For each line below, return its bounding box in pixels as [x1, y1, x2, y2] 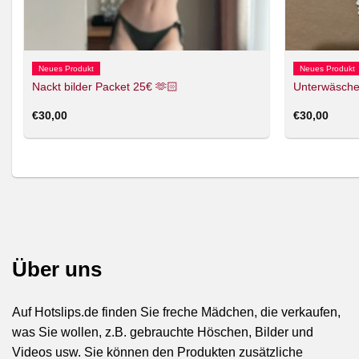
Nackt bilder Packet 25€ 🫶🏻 [31, 80, 178, 94]
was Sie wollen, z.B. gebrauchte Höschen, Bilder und [12, 325, 313, 339]
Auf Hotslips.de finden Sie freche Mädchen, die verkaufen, [12, 305, 341, 319]
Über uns [12, 258, 102, 281]
